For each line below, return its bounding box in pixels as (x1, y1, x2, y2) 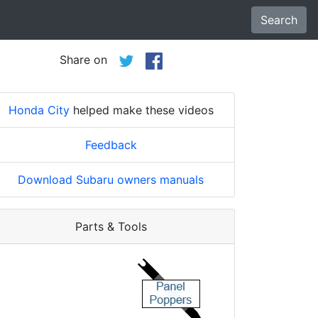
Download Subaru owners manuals (18, 172, 204, 187)
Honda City (8, 102, 70, 117)
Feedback (84, 137, 137, 152)
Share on (59, 53, 118, 67)
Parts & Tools (75, 219, 147, 234)
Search (261, 13, 297, 27)
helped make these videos (69, 102, 214, 117)
